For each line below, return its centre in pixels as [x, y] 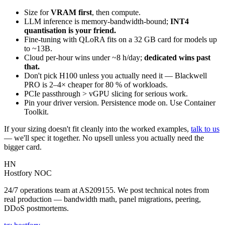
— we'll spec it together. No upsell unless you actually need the [104, 138]
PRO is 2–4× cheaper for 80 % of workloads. [96, 84]
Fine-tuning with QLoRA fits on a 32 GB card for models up [121, 39]
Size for [37, 12]
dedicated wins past [177, 57]
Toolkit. [36, 111]
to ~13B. [38, 48]
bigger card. [23, 147]
